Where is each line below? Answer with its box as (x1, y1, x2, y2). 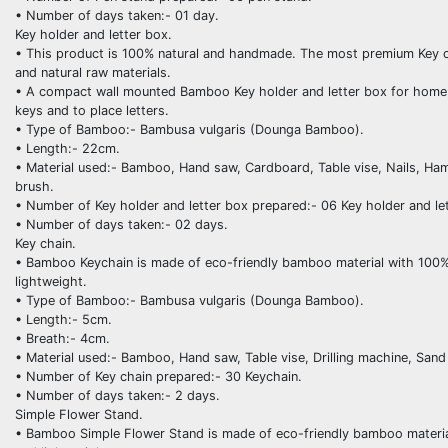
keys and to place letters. (15, 102, 169, 118)
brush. (15, 178, 54, 194)
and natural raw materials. (15, 64, 171, 80)
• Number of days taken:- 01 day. (15, 7, 219, 23)
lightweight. (15, 273, 87, 289)
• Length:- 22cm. (15, 140, 120, 156)
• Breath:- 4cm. (15, 330, 110, 346)
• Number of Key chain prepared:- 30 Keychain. (15, 368, 302, 384)
